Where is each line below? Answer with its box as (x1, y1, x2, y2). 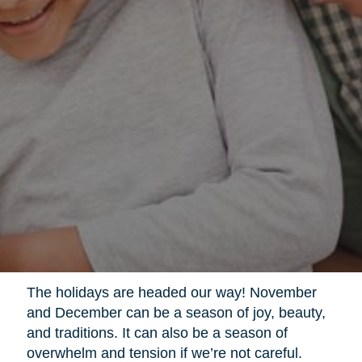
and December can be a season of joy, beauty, (26, 304, 326, 321)
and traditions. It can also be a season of (26, 324, 288, 341)
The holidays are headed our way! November (26, 284, 317, 301)
